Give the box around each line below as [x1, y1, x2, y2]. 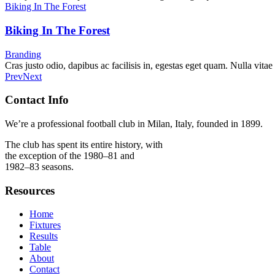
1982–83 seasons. [5, 161, 74, 172]
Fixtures [29, 220, 61, 231]
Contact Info [5, 93, 69, 107]
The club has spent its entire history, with [5, 139, 163, 150]
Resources [5, 184, 55, 197]
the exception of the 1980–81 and [5, 150, 134, 161]
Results [29, 231, 58, 242]
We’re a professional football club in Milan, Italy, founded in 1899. [5, 118, 263, 129]
